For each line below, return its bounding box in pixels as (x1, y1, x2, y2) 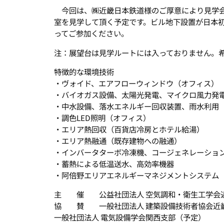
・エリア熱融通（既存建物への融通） (54, 134, 181, 146)
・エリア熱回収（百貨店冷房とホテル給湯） (54, 123, 204, 134)
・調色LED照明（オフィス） (54, 111, 158, 123)
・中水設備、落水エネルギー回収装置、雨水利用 (54, 100, 219, 111)
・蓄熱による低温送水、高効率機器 (54, 157, 174, 169)
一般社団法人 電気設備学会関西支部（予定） (54, 211, 205, 223)
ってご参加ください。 (54, 27, 128, 39)
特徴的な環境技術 (54, 65, 114, 77)
